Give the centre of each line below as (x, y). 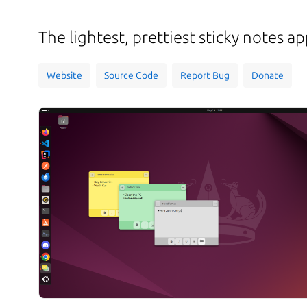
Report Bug (205, 75)
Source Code (131, 75)
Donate (268, 75)
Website (64, 75)
